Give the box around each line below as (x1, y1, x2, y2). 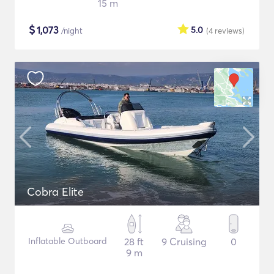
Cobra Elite (27, 185, 84, 199)
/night (59, 26, 83, 35)
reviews (215, 26, 242, 35)
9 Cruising (161, 235, 207, 248)
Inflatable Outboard (28, 235, 108, 246)
